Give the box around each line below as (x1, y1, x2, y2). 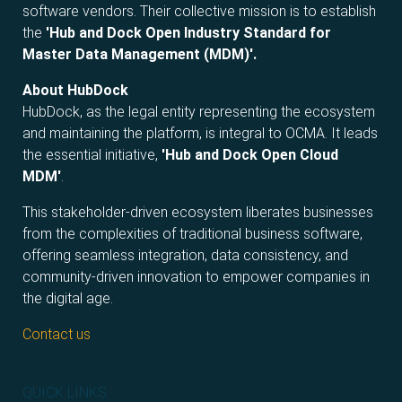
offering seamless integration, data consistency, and (22, 246, 348, 264)
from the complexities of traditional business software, (22, 224, 363, 242)
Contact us (22, 325, 91, 343)
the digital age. (22, 289, 113, 307)
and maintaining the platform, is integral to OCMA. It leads (22, 124, 378, 142)
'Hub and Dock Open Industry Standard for (46, 23, 331, 41)
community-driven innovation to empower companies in (22, 267, 370, 285)
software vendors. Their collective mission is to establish (22, 2, 376, 20)
